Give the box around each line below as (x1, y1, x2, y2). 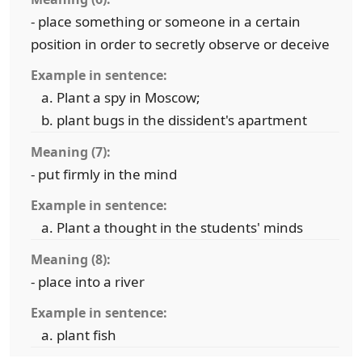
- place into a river (31, 272, 145, 291)
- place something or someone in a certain (31, 12, 301, 31)
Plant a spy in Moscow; (57, 88, 200, 107)
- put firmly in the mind (31, 165, 177, 183)
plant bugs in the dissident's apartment (57, 111, 307, 129)
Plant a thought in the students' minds (57, 218, 303, 237)
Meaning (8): (31, 250, 111, 268)
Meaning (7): (31, 143, 111, 161)
